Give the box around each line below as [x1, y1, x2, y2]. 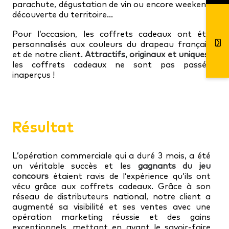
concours [12, 171, 49, 181]
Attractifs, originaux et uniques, [85, 49, 211, 59]
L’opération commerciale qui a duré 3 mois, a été [12, 150, 211, 161]
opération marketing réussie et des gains [12, 212, 211, 222]
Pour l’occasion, [12, 29, 78, 39]
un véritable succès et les [12, 161, 131, 171]
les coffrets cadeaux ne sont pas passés [12, 59, 211, 70]
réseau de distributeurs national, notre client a [12, 191, 211, 201]
